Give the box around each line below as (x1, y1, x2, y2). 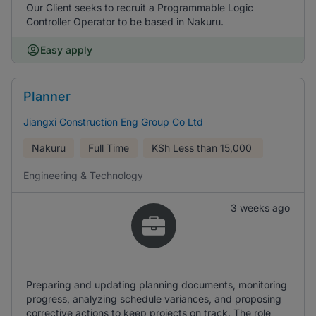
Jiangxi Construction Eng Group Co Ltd (23, 116, 203, 128)
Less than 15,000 (173, 142, 252, 154)
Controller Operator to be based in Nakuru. (26, 16, 224, 28)
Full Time (88, 142, 129, 154)
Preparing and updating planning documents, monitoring (26, 279, 287, 291)
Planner (23, 89, 71, 104)
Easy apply (40, 44, 92, 56)
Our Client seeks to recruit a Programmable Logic (26, 1, 253, 13)
